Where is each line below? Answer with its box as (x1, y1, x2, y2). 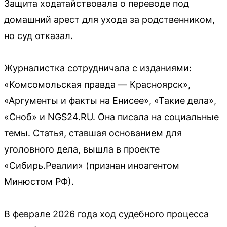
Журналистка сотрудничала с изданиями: (4, 62, 192, 73)
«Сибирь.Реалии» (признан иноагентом (4, 160, 179, 171)
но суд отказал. (4, 30, 73, 41)
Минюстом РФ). (4, 176, 74, 187)
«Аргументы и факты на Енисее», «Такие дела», (4, 95, 216, 106)
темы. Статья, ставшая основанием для (4, 127, 182, 138)
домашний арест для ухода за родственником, (4, 14, 215, 25)
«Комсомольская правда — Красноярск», (4, 79, 191, 90)
